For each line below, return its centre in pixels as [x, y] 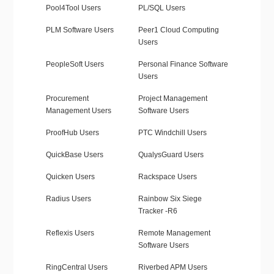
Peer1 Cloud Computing [178, 30]
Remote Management [174, 233]
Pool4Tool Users [73, 8]
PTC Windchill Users [172, 133]
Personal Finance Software [183, 65]
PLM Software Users [80, 30]
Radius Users [68, 199]
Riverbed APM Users [172, 268]
